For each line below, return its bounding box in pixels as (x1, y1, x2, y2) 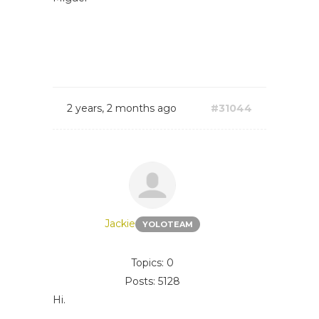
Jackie (105, 217, 135, 230)
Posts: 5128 (125, 275, 180, 288)
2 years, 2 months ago (67, 102, 177, 115)
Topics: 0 (131, 256, 174, 269)
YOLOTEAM (142, 219, 193, 229)
